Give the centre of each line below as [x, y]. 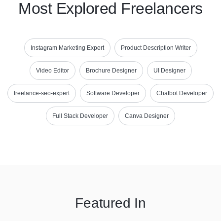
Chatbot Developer [182, 93]
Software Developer [113, 93]
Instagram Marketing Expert [67, 48]
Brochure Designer [111, 71]
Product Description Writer [156, 48]
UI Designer [169, 71]
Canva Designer [147, 116]
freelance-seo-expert [42, 93]
